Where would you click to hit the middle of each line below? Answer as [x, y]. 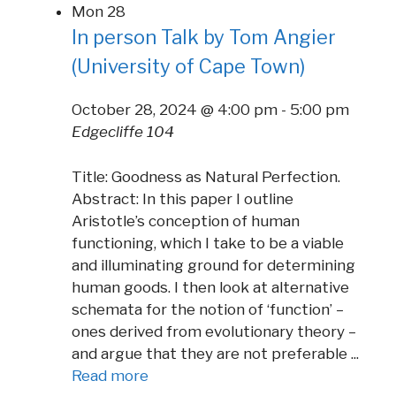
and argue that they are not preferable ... [215, 353]
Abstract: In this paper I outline [183, 198]
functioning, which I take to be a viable [208, 243]
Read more [110, 375]
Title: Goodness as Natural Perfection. [206, 176]
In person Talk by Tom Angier [204, 38]
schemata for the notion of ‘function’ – [208, 309]
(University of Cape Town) [188, 67]
